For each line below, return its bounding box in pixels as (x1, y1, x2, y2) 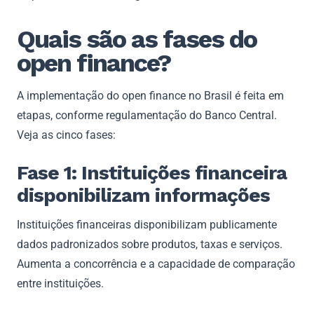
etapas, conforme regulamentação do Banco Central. (17, 108, 277, 122)
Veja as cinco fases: (17, 128, 116, 142)
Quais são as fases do (17, 24, 257, 54)
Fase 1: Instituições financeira (17, 161, 287, 184)
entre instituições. (17, 276, 104, 290)
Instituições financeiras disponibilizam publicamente (17, 217, 277, 231)
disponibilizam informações (17, 183, 270, 207)
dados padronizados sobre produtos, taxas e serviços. (17, 237, 282, 251)
